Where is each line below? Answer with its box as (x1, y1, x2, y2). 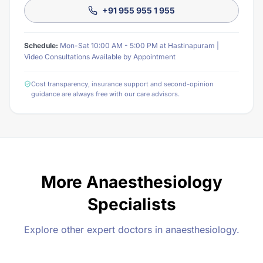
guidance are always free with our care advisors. (31, 90, 180, 98)
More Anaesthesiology (41, 172, 222, 192)
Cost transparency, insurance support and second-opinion (31, 80, 214, 88)
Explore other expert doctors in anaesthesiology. (23, 224, 240, 235)
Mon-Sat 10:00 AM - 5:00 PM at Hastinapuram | (58, 41, 219, 50)
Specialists (87, 194, 176, 214)
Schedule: (24, 41, 58, 50)
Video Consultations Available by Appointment (24, 52, 176, 61)
